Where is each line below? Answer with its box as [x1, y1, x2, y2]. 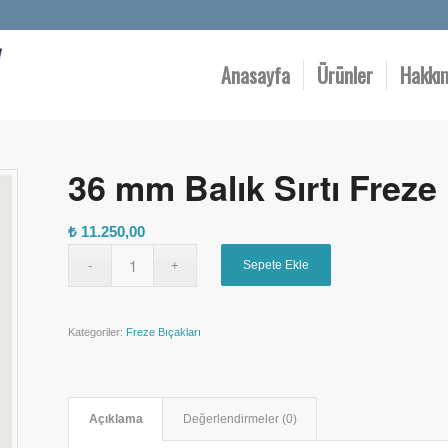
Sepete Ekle [243, 258, 310, 272]
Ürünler [317, 60, 373, 90]
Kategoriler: [68, 326, 127, 338]
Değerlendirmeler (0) [183, 412, 298, 426]
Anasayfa [221, 60, 290, 90]
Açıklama [89, 412, 144, 426]
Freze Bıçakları [126, 326, 202, 338]
